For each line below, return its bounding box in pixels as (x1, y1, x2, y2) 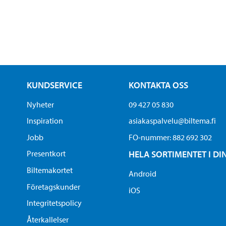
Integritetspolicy (26, 198, 82, 208)
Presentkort (26, 148, 66, 159)
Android (129, 168, 157, 179)
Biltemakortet (26, 165, 73, 176)
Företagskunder (26, 181, 80, 192)
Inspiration (26, 116, 63, 126)
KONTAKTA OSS (129, 79, 189, 91)
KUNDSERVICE (26, 79, 82, 91)
